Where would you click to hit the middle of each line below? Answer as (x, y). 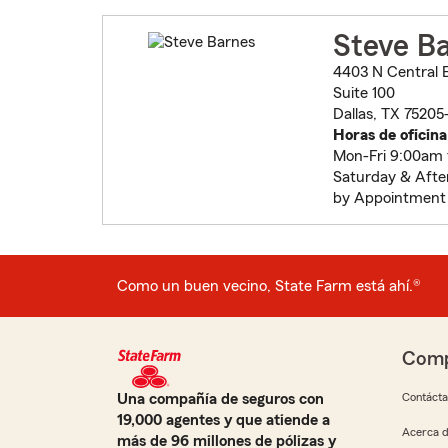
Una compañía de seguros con (220, 399)
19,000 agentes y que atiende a (223, 420)
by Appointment (389, 198)
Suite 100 (363, 93)
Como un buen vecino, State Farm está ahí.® (269, 285)
